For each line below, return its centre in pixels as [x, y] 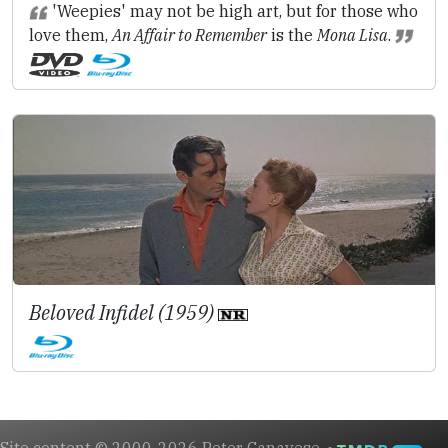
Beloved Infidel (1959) [123, 313]
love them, [70, 34]
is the [292, 34]
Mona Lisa [352, 34]
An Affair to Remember [189, 34]
